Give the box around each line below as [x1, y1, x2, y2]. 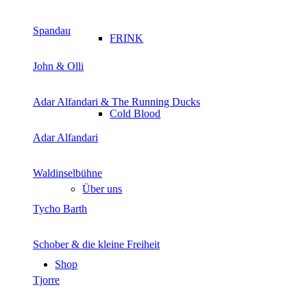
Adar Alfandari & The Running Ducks [33, 96, 200, 108]
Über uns [82, 183, 123, 195]
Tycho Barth [33, 203, 87, 215]
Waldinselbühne [33, 167, 102, 180]
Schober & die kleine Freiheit [33, 238, 160, 251]
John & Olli [33, 60, 84, 73]
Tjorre [33, 274, 60, 286]
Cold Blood [110, 108, 161, 119]
